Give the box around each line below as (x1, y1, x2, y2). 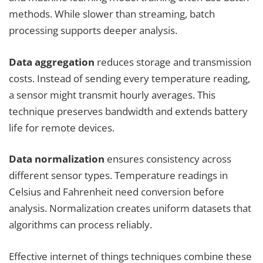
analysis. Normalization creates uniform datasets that (9, 201, 251, 215)
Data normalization (9, 152, 104, 166)
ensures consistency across (104, 152, 231, 166)
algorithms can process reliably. (9, 218, 152, 232)
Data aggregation (9, 55, 95, 69)
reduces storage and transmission (95, 55, 251, 69)
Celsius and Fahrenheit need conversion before (9, 185, 224, 199)
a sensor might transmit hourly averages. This (9, 87, 215, 102)
